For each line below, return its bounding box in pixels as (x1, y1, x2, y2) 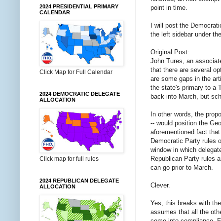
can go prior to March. (150, 163, 213, 171)
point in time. (150, 3, 187, 11)
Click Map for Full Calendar (39, 69, 112, 75)
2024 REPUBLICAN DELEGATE (39, 178, 119, 184)
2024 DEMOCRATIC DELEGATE (39, 91, 120, 97)
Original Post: (150, 48, 189, 56)
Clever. (150, 181, 170, 189)
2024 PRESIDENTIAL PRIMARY (39, 3, 118, 9)
